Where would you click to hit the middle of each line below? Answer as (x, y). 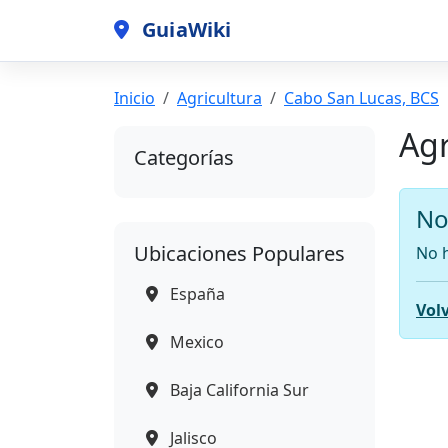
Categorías (184, 157)
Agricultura (219, 97)
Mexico (195, 341)
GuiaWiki (184, 30)
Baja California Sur (237, 389)
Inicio (134, 97)
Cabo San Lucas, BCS (361, 97)
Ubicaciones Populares (239, 253)
